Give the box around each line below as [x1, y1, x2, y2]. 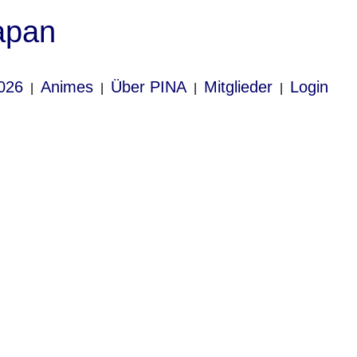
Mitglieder [204, 78, 273, 96]
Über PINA [111, 78, 186, 96]
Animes [41, 78, 93, 96]
